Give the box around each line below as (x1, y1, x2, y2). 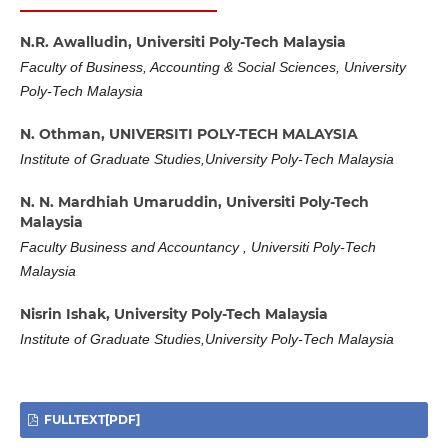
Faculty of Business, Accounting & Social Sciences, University (19, 59, 406, 75)
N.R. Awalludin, (19, 32, 136, 51)
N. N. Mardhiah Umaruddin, (19, 192, 226, 211)
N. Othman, (19, 124, 109, 143)
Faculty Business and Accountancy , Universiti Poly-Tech (19, 239, 376, 255)
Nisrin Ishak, (19, 304, 114, 323)
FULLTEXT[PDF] (40, 411, 140, 427)
